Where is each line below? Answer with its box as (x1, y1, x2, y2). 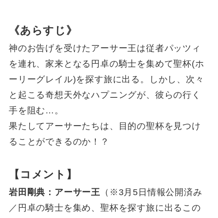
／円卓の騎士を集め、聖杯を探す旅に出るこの (8, 203, 201, 213)
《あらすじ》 (8, 24, 77, 36)
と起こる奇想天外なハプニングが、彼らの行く (8, 90, 201, 100)
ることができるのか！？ (8, 137, 109, 146)
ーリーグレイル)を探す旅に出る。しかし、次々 (8, 74, 204, 84)
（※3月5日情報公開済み (100, 187, 202, 197)
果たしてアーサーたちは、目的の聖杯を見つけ (8, 121, 201, 131)
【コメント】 (8, 168, 77, 181)
